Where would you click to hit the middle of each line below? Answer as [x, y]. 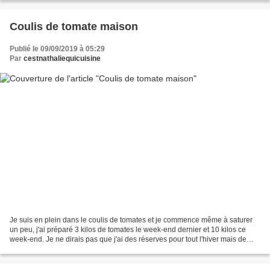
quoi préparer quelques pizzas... [62, 249]
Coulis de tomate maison [74, 27]
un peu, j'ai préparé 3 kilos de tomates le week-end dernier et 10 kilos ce [128, 229]
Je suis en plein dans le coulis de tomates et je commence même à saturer [131, 220]
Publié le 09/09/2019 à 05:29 [57, 49]
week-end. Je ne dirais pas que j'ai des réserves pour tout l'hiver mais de [128, 239]
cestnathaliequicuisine [62, 59]
